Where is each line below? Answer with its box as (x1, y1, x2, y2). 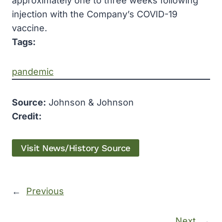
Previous (26, 186, 64, 197)
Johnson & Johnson (46, 97, 134, 108)
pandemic (12, 66, 54, 77)
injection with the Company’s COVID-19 (12, 9, 177, 19)
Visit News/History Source (21, 143, 130, 154)
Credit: (12, 111, 42, 121)
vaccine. (12, 23, 47, 33)
